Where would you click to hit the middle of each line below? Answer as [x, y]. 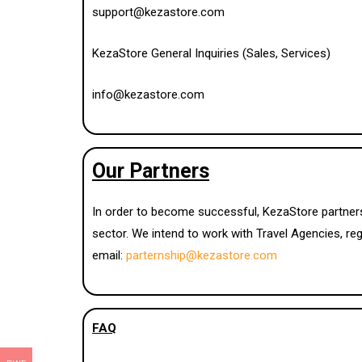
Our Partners [151, 170]
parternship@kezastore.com [202, 255]
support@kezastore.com [158, 12]
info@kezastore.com [148, 94]
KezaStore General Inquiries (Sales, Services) [211, 53]
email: [109, 255]
